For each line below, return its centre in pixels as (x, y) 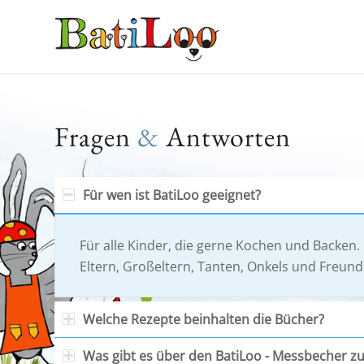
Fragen (96, 136)
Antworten (225, 136)
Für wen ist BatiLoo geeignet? (172, 195)
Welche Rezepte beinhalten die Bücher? (204, 320)
